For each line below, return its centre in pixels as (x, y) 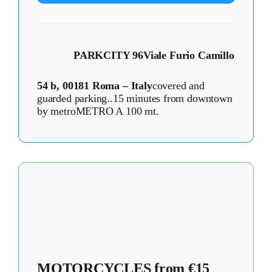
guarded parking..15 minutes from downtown (135, 99)
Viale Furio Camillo (189, 56)
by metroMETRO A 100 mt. (98, 111)
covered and (178, 86)
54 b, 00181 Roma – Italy (95, 86)
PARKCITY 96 (109, 56)
